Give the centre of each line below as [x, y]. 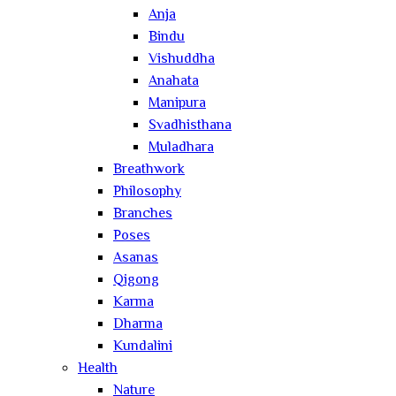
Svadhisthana [190, 126]
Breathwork [149, 170]
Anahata [174, 81]
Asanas [136, 258]
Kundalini [143, 346]
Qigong [136, 280]
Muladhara [181, 148]
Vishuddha [182, 59]
